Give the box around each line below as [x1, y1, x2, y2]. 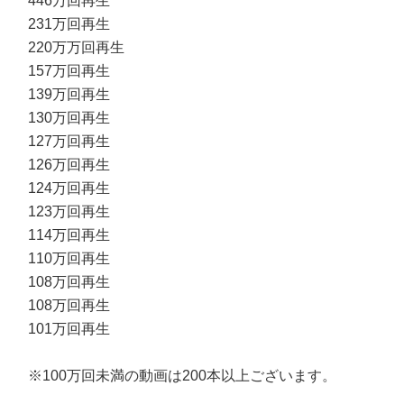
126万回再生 [28, 157, 111, 172]
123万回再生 [28, 204, 111, 219]
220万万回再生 [28, 40, 125, 55]
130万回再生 [28, 110, 111, 125]
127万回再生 [28, 133, 111, 149]
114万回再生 [28, 227, 111, 243]
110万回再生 [28, 251, 111, 266]
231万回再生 [28, 16, 111, 32]
